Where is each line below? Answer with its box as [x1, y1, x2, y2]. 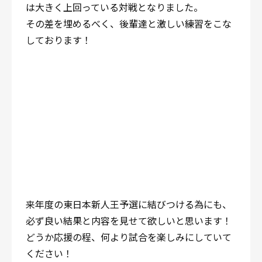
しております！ [26, 33, 91, 47]
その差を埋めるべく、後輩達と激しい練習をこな [26, 16, 232, 30]
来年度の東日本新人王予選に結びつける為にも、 [26, 197, 232, 211]
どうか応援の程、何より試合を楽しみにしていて [26, 230, 232, 244]
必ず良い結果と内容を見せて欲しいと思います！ [26, 213, 232, 227]
